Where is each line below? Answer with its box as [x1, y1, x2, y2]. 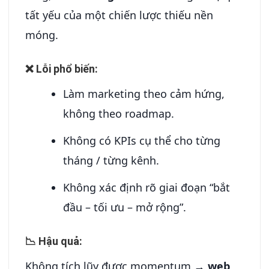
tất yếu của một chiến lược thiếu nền [25, 7, 213, 22]
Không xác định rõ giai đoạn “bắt [63, 180, 231, 195]
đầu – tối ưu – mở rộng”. [63, 200, 187, 215]
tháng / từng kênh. [63, 153, 160, 168]
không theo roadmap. [63, 106, 175, 121]
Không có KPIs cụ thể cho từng [63, 133, 221, 148]
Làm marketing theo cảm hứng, [63, 86, 225, 101]
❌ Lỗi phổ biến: [25, 62, 98, 76]
